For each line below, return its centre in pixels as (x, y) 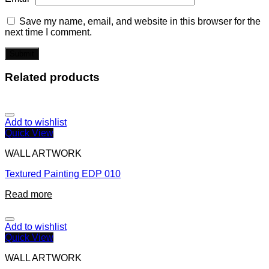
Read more (29, 195)
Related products (52, 77)
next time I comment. (48, 32)
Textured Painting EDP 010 (63, 174)
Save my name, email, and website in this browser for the (140, 21)
